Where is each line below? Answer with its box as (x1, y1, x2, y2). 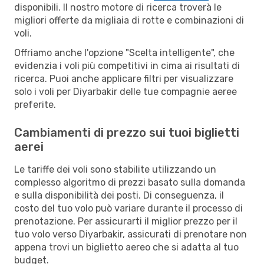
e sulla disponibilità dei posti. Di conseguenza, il (14, 189, 224, 201)
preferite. (14, 98, 56, 110)
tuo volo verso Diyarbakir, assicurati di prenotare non (14, 228, 247, 240)
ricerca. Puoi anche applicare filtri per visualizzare (14, 72, 233, 84)
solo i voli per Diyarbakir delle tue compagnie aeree (14, 85, 237, 97)
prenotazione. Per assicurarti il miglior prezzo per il (14, 215, 237, 227)
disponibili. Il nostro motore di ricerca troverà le (14, 1, 222, 13)
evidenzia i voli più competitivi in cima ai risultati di (14, 60, 240, 71)
